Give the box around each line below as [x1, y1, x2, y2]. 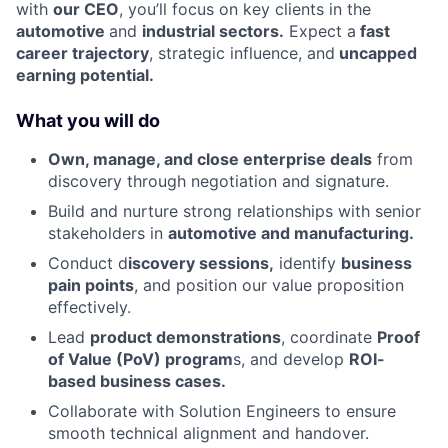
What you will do [16, 109, 160, 131]
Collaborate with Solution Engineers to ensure [48, 400, 396, 421]
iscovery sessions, [128, 252, 274, 273]
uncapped [335, 42, 417, 63]
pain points [48, 274, 134, 295]
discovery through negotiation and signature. [48, 170, 389, 191]
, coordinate [281, 326, 377, 347]
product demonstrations [90, 326, 281, 347]
